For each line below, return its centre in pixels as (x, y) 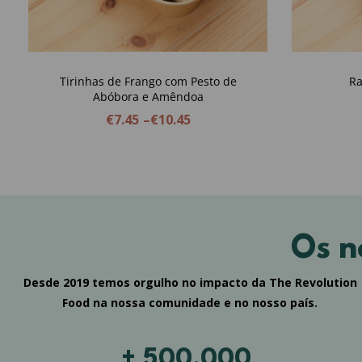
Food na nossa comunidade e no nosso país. (190, 302)
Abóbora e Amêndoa (148, 96)
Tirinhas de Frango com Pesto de (148, 81)
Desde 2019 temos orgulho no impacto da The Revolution (190, 282)
